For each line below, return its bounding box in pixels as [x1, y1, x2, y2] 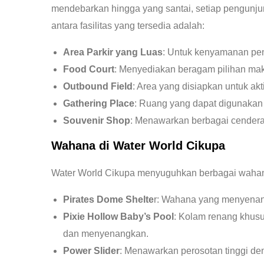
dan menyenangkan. [63, 229, 148, 239]
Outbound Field [63, 81, 133, 92]
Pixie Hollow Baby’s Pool [63, 212, 174, 222]
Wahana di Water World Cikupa [51, 139, 225, 153]
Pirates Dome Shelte [63, 194, 154, 205]
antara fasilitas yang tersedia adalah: [51, 21, 204, 31]
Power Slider [63, 246, 120, 256]
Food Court [63, 64, 114, 75]
